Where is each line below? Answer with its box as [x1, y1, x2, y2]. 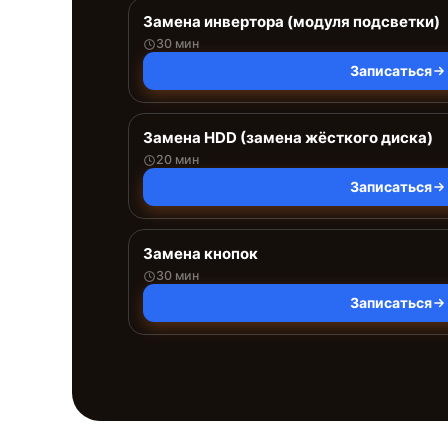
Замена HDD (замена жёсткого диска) [143, 128, 433, 147]
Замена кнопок [143, 244, 258, 263]
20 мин [156, 152, 199, 167]
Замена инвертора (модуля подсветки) [143, 12, 440, 31]
